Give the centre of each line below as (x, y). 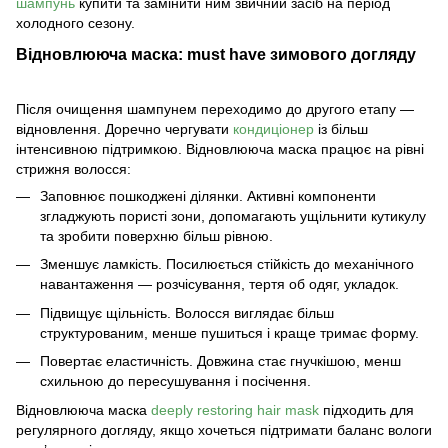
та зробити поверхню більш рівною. (156, 236)
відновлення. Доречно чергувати (124, 129)
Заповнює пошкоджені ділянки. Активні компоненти (208, 196)
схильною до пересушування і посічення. (175, 381)
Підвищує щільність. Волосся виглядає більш (187, 312)
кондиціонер (273, 129)
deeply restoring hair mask (235, 409)
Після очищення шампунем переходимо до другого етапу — (215, 109)
